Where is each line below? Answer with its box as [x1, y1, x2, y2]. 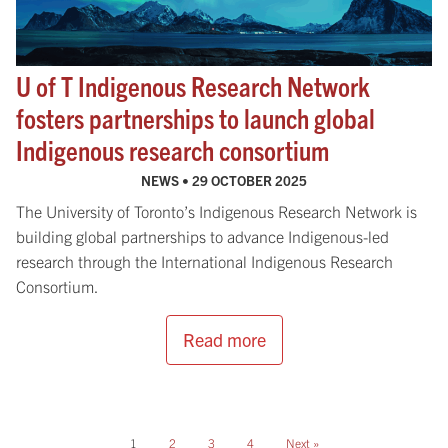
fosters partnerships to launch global [16, 100, 375, 134]
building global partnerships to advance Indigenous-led [16, 225, 389, 246]
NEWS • [141, 171, 192, 189]
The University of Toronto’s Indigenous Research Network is [16, 200, 417, 221]
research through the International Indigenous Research [16, 250, 393, 271]
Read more [182, 327, 266, 351]
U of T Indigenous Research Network [16, 68, 370, 102]
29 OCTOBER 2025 [192, 171, 307, 189]
